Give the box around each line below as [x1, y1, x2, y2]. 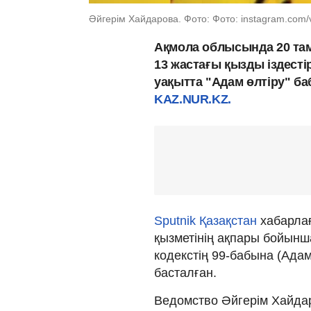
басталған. [154, 265, 217, 280]
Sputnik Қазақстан [154, 213, 257, 228]
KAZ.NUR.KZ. [154, 92, 232, 106]
